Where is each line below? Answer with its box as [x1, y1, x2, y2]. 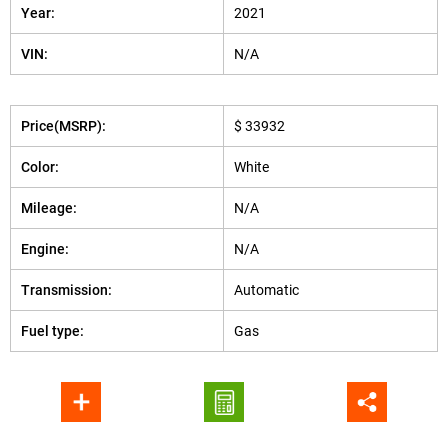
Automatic [234, 282, 299, 298]
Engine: [21, 241, 69, 257]
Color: [21, 159, 59, 175]
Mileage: [21, 200, 77, 216]
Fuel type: [21, 323, 84, 339]
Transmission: [21, 282, 112, 298]
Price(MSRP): [21, 118, 106, 134]
